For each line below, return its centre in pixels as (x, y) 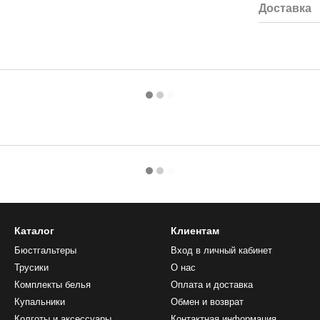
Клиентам (195, 230)
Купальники (40, 301)
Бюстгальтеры (45, 250)
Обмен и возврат (207, 301)
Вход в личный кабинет (221, 250)
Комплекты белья (52, 284)
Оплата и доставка (212, 284)
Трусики (31, 267)
